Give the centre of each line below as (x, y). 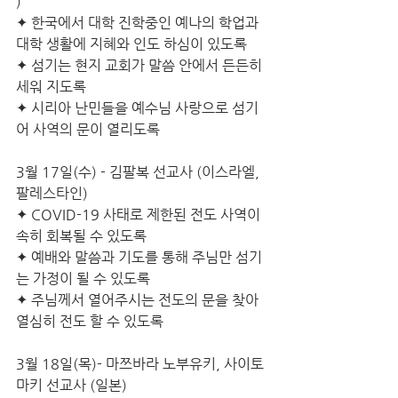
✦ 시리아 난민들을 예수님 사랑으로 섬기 (137, 108)
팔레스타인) (52, 193)
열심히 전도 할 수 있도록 (90, 321)
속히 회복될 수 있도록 (81, 236)
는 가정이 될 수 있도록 (85, 279)
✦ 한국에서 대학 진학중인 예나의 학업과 (139, 23)
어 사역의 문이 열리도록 (88, 129)
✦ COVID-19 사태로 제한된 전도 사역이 (140, 215)
